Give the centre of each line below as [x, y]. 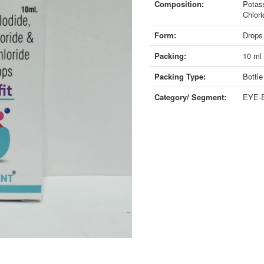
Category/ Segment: [190, 97]
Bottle [253, 76]
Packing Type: [180, 76]
